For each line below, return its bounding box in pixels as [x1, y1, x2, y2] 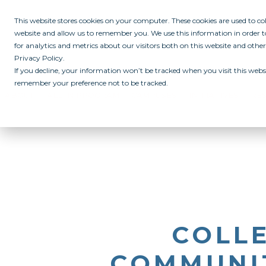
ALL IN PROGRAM [47, 90, 119, 100]
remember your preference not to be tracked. [14, 78, 168, 87]
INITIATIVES [189, 90, 239, 100]
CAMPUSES [131, 90, 177, 100]
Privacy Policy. [14, 53, 65, 62]
